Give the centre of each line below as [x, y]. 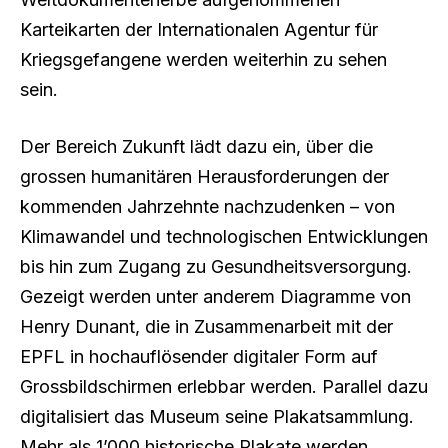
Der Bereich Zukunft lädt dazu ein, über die [196, 147]
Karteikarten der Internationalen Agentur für [199, 29]
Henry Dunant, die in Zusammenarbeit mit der [206, 327]
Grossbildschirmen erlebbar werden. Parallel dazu [224, 387]
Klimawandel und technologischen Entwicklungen [224, 237]
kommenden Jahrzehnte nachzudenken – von [207, 207]
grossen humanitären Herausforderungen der [204, 177]
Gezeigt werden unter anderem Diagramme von [215, 297]
